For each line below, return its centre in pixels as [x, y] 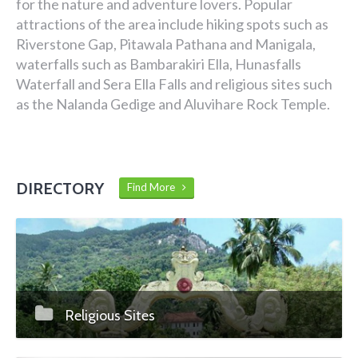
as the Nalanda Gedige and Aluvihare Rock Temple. [173, 104]
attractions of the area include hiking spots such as [172, 24]
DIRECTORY [60, 189]
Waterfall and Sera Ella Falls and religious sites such [174, 84]
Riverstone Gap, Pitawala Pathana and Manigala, [166, 44]
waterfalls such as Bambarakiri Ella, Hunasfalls [159, 64]
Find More [155, 187]
